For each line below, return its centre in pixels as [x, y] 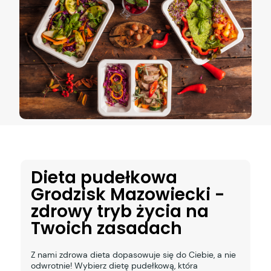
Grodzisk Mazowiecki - [127, 195]
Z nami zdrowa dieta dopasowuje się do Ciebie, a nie [133, 255]
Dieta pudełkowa [104, 178]
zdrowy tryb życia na [119, 212]
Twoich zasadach [106, 229]
